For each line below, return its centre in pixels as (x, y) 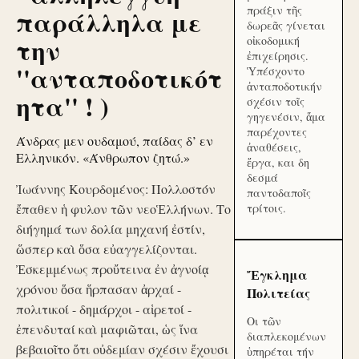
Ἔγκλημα (277, 274)
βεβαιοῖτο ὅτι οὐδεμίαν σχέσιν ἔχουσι (122, 349)
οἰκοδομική (273, 40)
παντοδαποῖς (279, 193)
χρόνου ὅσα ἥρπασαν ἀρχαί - (99, 289)
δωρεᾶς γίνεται (286, 25)
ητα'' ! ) (63, 106)
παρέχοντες (277, 132)
